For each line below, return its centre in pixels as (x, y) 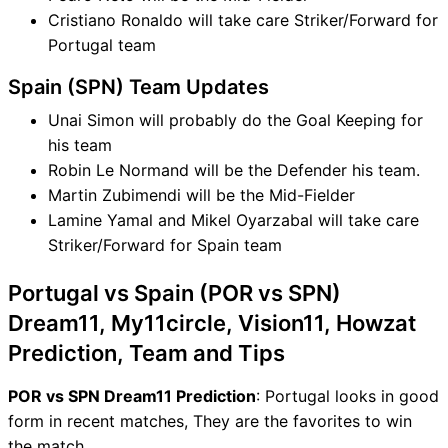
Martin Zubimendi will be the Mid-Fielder (201, 194)
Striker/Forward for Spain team (165, 244)
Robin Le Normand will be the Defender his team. (234, 169)
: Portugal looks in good (347, 395)
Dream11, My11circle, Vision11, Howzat (212, 322)
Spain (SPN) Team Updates (138, 86)
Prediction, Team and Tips (146, 352)
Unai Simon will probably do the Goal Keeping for (235, 119)
